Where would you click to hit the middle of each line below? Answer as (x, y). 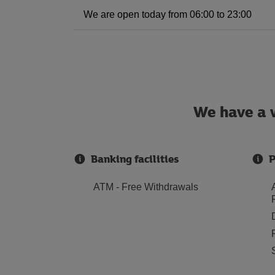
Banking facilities (135, 159)
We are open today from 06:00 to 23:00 (168, 14)
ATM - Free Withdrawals (146, 187)
